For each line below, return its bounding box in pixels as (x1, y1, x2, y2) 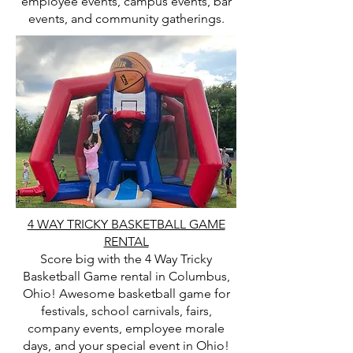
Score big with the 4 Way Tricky (40, 251, 212, 266)
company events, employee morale (28, 321, 225, 336)
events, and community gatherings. (28, 11, 225, 26)
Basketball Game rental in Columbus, (22, 269, 230, 284)
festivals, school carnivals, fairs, (40, 303, 212, 318)
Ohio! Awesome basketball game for (22, 286, 230, 301)
